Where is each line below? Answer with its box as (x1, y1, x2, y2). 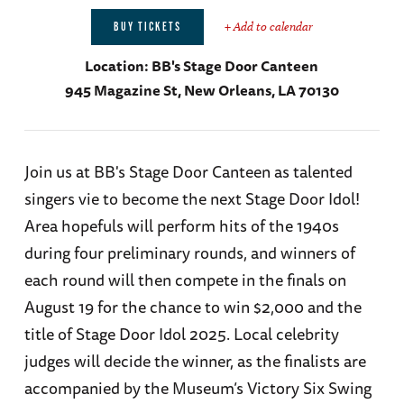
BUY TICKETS (113, 20, 181, 36)
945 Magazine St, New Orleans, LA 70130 (64, 78, 339, 103)
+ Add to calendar (224, 19, 313, 35)
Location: (85, 54, 152, 78)
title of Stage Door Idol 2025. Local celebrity (23, 321, 339, 347)
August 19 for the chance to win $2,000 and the (23, 294, 362, 320)
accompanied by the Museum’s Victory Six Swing (23, 375, 372, 401)
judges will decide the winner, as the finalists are (23, 348, 366, 374)
